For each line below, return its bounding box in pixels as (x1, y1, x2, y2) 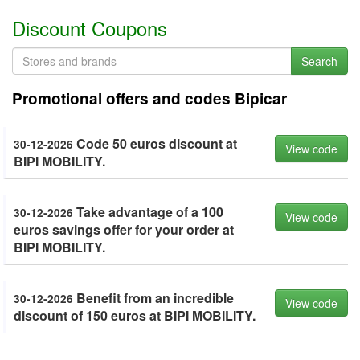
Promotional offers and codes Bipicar (12, 88, 287, 109)
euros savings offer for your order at (14, 220, 234, 239)
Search (301, 53, 337, 69)
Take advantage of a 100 (73, 202, 223, 221)
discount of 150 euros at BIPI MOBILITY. (14, 306, 256, 325)
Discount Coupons (12, 14, 167, 42)
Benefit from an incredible (73, 288, 234, 307)
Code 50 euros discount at (73, 134, 237, 153)
